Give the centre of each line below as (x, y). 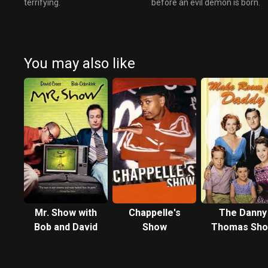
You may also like (80, 63)
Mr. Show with (66, 212)
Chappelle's (154, 212)
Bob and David (66, 227)
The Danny (243, 212)
